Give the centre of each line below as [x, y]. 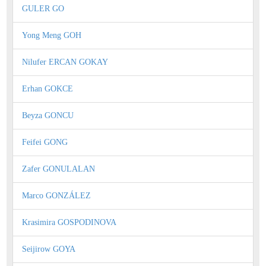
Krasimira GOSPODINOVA [69, 222]
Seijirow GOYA [49, 249]
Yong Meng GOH [52, 35]
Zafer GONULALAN [58, 169]
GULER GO [43, 8]
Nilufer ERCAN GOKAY [65, 62]
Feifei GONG [45, 142]
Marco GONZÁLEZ [56, 195]
